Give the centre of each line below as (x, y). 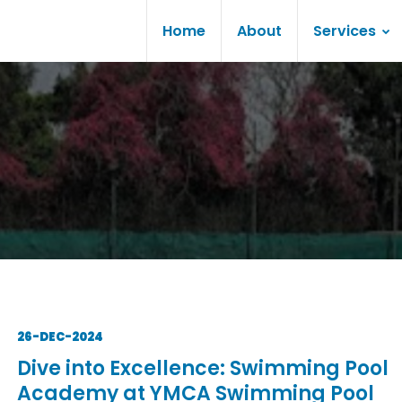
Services (346, 31)
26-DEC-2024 (60, 337)
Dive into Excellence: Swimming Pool (203, 368)
